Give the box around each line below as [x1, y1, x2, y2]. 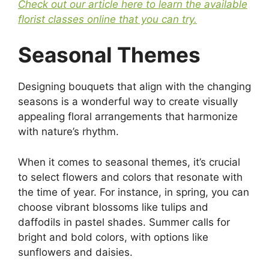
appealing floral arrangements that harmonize [18, 110, 238, 123]
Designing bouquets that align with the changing [18, 80, 251, 93]
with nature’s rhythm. [18, 125, 119, 138]
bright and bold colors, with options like [18, 231, 208, 243]
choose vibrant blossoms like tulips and [18, 201, 208, 213]
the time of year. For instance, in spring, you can [18, 186, 249, 198]
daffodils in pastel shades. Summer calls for [18, 216, 230, 228]
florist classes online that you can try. [18, 13, 197, 25]
